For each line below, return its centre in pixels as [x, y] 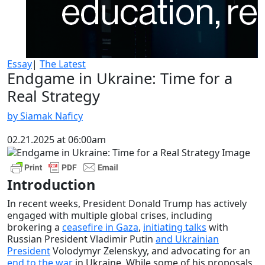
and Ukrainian [187, 239]
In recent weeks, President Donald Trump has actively [127, 203]
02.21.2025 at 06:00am [56, 140]
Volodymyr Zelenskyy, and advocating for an [150, 251]
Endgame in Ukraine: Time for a [120, 79]
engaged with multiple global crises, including [110, 215]
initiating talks [175, 227]
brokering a [35, 227]
